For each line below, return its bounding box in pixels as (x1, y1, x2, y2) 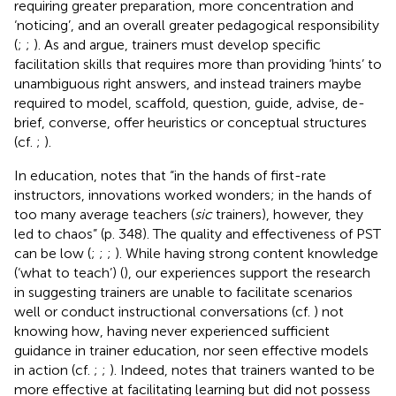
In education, (14, 166, 101, 184)
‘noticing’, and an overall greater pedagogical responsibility (14, 16, 379, 34)
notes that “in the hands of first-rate (101, 166, 326, 184)
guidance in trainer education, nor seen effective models (14, 341, 369, 359)
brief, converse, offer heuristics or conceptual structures (14, 113, 367, 131)
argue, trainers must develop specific (89, 35, 321, 53)
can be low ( (14, 244, 91, 262)
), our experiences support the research (124, 263, 370, 281)
